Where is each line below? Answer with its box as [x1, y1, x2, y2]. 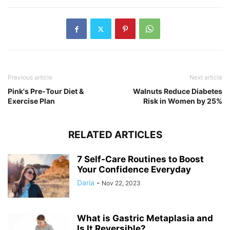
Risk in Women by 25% [143, 97, 222, 105]
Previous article [8, 73, 52, 81]
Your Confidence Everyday [77, 164, 191, 175]
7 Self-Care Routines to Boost [77, 154, 204, 164]
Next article [189, 73, 222, 81]
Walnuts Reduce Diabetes [133, 87, 222, 95]
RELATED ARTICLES [68, 129, 162, 141]
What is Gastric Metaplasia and [77, 213, 213, 223]
